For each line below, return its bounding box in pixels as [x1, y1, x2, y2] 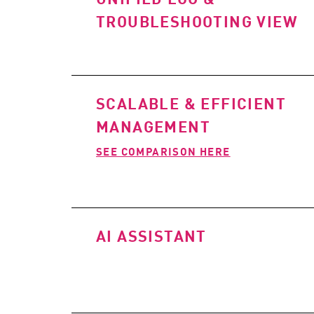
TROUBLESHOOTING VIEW [96, 10, 298, 32]
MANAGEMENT [96, 115, 210, 137]
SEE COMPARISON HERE [96, 143, 231, 158]
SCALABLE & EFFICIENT [96, 92, 286, 114]
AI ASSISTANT [96, 224, 207, 247]
